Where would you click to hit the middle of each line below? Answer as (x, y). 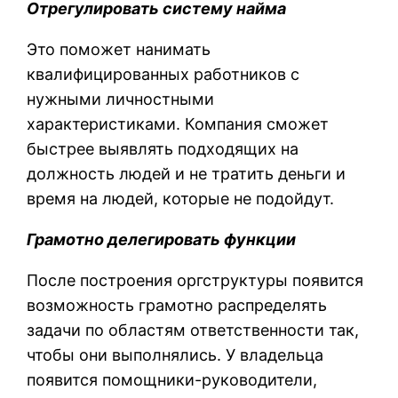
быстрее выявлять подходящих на (163, 148)
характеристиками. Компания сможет (178, 123)
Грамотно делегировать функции (162, 239)
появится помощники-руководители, (172, 379)
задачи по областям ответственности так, (193, 330)
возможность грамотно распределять (177, 305)
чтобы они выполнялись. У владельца (175, 354)
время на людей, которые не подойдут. (181, 198)
